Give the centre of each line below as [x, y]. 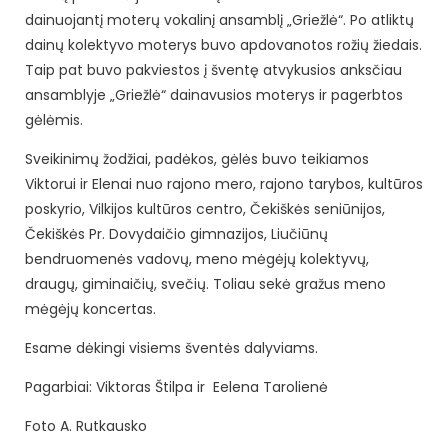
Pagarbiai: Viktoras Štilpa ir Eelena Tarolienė [176, 386]
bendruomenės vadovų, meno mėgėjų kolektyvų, [197, 258]
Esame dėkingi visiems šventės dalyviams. [171, 347]
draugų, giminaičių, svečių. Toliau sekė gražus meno [205, 283]
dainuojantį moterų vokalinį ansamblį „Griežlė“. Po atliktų [219, 19]
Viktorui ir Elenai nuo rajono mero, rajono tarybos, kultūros [224, 183]
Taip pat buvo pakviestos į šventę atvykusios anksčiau [213, 69]
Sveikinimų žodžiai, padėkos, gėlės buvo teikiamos [197, 158]
